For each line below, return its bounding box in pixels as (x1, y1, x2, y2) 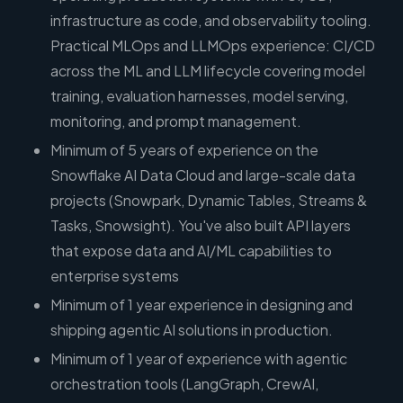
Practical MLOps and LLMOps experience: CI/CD (50, 36, 375, 56)
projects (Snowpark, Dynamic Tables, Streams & (50, 191, 367, 210)
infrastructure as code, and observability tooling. (50, 11, 372, 31)
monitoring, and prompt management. (50, 112, 301, 131)
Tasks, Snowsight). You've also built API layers (50, 216, 351, 236)
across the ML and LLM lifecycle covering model (50, 61, 365, 81)
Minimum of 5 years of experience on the (50, 140, 318, 160)
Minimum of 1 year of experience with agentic (50, 349, 347, 369)
